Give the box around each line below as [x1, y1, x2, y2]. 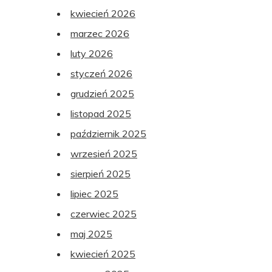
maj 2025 [70, 228, 112, 240]
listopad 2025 [70, 107, 131, 120]
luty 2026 [70, 47, 113, 60]
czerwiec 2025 [70, 208, 137, 220]
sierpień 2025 [70, 168, 131, 180]
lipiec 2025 [70, 188, 118, 200]
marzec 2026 [70, 27, 129, 40]
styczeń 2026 [70, 67, 132, 80]
